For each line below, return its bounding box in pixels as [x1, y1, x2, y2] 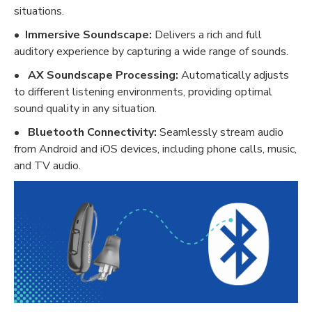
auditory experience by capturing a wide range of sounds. [14, 43, 288, 59]
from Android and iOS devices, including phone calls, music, [14, 141, 297, 157]
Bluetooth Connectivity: [28, 124, 159, 140]
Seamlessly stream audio [159, 124, 283, 140]
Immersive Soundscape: [25, 26, 152, 42]
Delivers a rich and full [152, 26, 262, 42]
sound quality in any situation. [14, 100, 157, 116]
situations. [14, 3, 64, 19]
